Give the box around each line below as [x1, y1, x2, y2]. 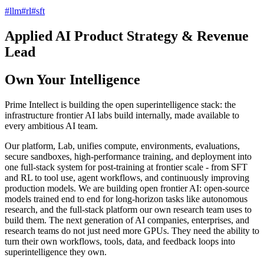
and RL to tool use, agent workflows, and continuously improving [5, 172, 249, 183]
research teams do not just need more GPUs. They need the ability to [5, 225, 259, 236]
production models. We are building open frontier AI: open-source [5, 183, 249, 193]
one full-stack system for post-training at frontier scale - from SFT [5, 161, 247, 172]
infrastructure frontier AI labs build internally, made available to [5, 110, 239, 120]
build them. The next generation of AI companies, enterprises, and [5, 214, 249, 225]
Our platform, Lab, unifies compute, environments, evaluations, [5, 140, 240, 151]
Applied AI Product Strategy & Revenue [5, 28, 249, 44]
